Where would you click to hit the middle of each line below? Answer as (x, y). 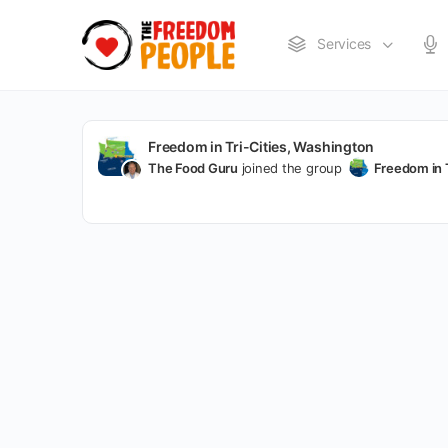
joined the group (291, 168)
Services (344, 43)
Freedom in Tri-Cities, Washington (261, 146)
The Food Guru (193, 168)
